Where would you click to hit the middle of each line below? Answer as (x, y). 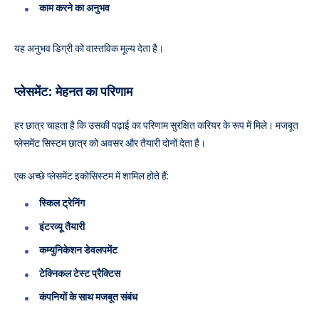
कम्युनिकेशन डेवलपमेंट (78, 250)
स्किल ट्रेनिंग (62, 203)
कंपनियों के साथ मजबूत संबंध (88, 297)
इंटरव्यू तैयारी (62, 226)
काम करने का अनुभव (74, 8)
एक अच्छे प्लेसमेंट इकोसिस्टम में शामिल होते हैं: (91, 176)
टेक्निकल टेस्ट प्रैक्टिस (80, 273)
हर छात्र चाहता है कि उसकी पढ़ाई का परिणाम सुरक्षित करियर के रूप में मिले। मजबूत (156, 126)
